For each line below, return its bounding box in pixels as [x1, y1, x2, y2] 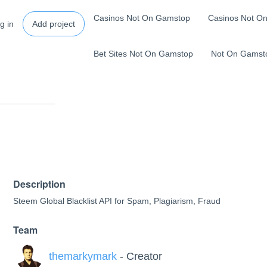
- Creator [116, 250, 162, 263]
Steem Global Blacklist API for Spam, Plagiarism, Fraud [13, 196, 221, 206]
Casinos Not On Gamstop [94, 13, 191, 23]
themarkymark [48, 250, 117, 263]
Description [13, 177, 66, 191]
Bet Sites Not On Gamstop [94, 49, 194, 58]
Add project [32, 19, 76, 29]
